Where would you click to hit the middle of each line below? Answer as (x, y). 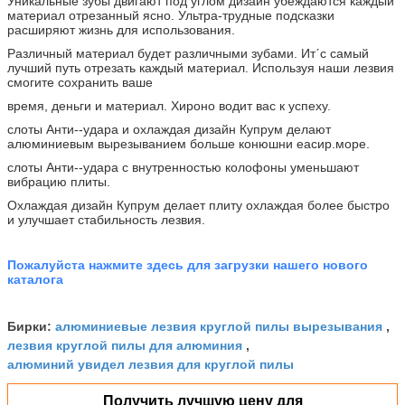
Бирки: (31, 326)
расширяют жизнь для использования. (121, 29)
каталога (35, 279)
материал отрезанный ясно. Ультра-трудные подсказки (171, 15)
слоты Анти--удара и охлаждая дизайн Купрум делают (169, 129)
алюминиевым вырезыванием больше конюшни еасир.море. (188, 143)
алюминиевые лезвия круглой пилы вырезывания (219, 325)
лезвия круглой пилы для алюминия (125, 344)
